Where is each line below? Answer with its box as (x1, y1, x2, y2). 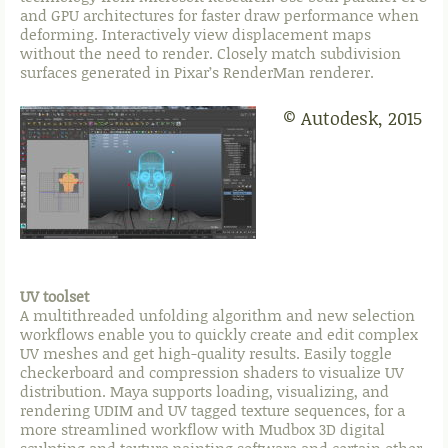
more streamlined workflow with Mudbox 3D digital (20, 419, 385, 440)
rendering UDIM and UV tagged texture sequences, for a (20, 400, 405, 421)
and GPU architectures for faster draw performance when (20, 5, 419, 26)
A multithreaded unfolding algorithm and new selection (20, 305, 415, 326)
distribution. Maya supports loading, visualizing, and (20, 381, 389, 402)
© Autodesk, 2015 (283, 106, 422, 131)
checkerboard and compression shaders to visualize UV (20, 362, 404, 383)
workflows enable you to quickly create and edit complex (20, 324, 418, 345)
